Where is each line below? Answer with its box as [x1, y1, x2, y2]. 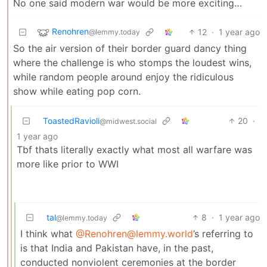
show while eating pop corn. [13, 85, 141, 98]
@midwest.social [100, 117, 157, 126]
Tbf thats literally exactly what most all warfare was [17, 144, 252, 156]
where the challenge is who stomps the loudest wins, [13, 57, 252, 69]
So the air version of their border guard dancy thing [13, 42, 247, 55]
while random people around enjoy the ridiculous [13, 71, 234, 83]
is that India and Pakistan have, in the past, [20, 242, 213, 254]
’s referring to [193, 228, 253, 240]
